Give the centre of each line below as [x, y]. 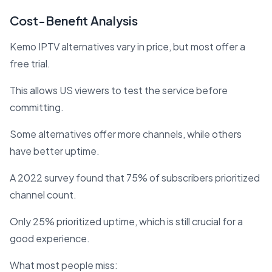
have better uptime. [55, 151]
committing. [37, 107]
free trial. [30, 63]
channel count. [43, 194]
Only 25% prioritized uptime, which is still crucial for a [126, 221]
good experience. [50, 238]
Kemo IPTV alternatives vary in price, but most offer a [127, 46]
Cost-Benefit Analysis [74, 20]
